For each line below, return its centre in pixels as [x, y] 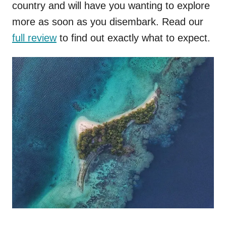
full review [34, 38]
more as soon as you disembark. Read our [108, 21]
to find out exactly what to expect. [133, 38]
